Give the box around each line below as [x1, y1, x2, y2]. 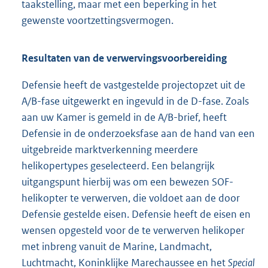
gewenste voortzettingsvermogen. [22, 14, 173, 28]
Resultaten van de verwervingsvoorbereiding [22, 51, 227, 65]
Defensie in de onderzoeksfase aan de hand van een [22, 127, 255, 141]
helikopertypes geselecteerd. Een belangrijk [22, 159, 215, 173]
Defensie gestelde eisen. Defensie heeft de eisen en [22, 208, 251, 221]
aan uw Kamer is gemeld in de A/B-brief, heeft [22, 111, 227, 124]
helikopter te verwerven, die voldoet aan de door [22, 191, 240, 205]
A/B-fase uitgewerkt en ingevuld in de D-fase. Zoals [22, 95, 249, 108]
